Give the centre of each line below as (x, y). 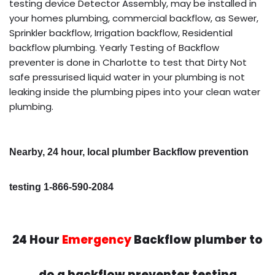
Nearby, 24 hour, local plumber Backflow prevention (129, 152)
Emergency (97, 240)
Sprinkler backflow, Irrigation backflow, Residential (121, 33)
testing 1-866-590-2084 (61, 187)
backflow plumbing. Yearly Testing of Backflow (114, 48)
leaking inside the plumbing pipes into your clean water (135, 92)
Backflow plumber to (197, 240)
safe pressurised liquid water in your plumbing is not (127, 77)
